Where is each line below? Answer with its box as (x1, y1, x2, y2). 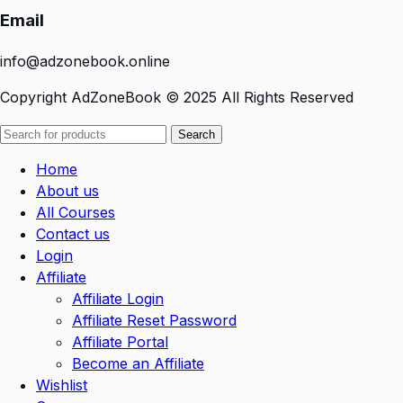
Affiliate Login (72, 289, 164, 308)
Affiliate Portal (72, 332, 168, 351)
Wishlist (36, 375, 87, 394)
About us (36, 181, 99, 200)
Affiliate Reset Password (72, 310, 237, 329)
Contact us (36, 224, 110, 243)
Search (178, 127, 215, 141)
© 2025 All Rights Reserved (161, 87, 354, 106)
